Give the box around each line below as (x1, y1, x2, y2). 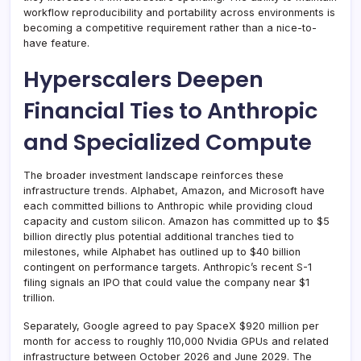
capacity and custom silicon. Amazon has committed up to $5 (23, 214, 330, 227)
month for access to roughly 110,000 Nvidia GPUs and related (23, 334, 329, 347)
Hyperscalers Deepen (23, 63, 263, 95)
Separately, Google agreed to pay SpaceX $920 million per (23, 319, 319, 332)
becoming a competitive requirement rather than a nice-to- (23, 21, 317, 34)
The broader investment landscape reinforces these (23, 168, 284, 181)
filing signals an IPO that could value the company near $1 (23, 276, 309, 288)
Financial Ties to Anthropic (23, 94, 317, 127)
